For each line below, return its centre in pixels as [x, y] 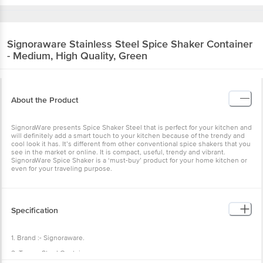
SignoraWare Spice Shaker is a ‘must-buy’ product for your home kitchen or [129, 160]
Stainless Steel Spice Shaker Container [161, 44]
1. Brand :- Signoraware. [48, 238]
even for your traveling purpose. [62, 168]
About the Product [45, 100]
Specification [35, 210]
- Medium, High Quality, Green [77, 55]
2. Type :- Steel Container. [52, 253]
